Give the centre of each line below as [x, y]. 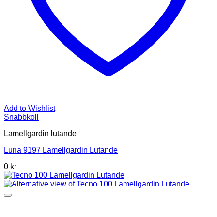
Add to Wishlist [30, 108]
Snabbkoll [21, 117]
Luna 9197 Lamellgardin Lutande [61, 150]
